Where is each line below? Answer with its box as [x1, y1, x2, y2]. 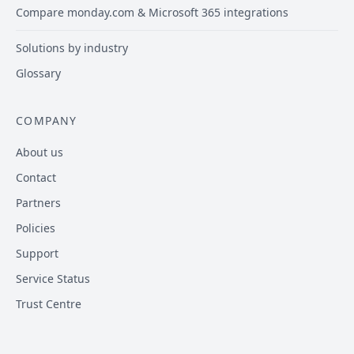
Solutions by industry [16, 40, 128, 55]
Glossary [16, 66, 61, 81]
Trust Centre [16, 296, 81, 311]
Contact [16, 170, 56, 185]
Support [16, 246, 58, 261]
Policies [16, 220, 55, 235]
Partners [16, 195, 61, 210]
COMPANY [16, 113, 77, 128]
